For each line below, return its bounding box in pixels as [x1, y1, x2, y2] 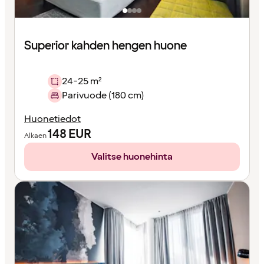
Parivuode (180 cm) [62, 88, 144, 102]
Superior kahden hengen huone [24, 37, 187, 54]
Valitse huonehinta [91, 150, 173, 163]
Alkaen [24, 130, 48, 141]
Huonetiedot [24, 112, 81, 126]
